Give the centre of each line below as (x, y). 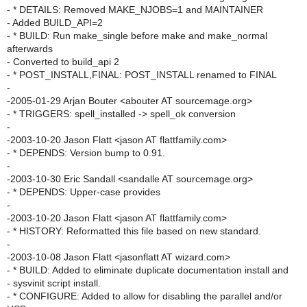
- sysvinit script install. (54, 283)
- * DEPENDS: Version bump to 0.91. (86, 153)
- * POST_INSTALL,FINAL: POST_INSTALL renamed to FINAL (142, 75)
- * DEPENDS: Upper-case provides (84, 192)
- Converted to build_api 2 (63, 62)
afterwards (30, 49)
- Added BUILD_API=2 (55, 23)
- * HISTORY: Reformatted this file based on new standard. (134, 231)
